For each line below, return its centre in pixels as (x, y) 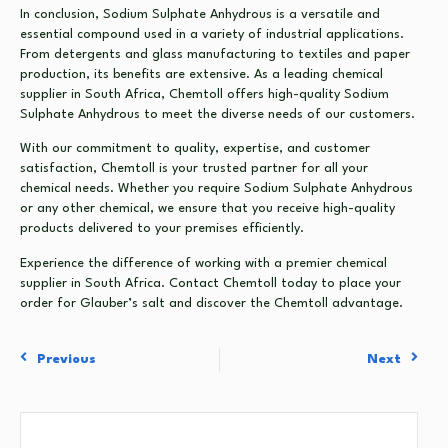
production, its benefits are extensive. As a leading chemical (201, 74)
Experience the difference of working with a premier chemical (203, 263)
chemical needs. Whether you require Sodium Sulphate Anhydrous (216, 189)
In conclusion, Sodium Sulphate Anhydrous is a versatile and (200, 14)
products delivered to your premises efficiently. (162, 229)
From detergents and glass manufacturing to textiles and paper (215, 54)
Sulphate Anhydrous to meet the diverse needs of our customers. (217, 114)
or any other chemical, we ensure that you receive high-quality (207, 209)
